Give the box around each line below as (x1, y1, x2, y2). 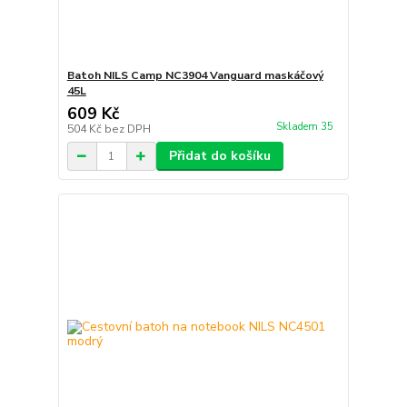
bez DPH (104, 122, 151, 136)
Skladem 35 (275, 120, 336, 134)
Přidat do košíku (168, 147, 271, 164)
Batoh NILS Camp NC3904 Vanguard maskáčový (66, 68, 323, 83)
